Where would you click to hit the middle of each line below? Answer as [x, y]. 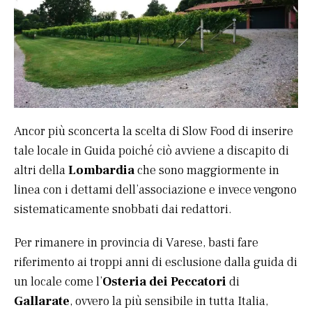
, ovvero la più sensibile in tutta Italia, [169, 302]
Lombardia [101, 171]
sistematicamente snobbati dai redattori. [123, 210]
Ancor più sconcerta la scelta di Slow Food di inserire [154, 132]
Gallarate [42, 302]
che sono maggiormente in [207, 171]
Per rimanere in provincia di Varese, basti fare [136, 243]
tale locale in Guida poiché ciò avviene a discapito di [151, 151]
